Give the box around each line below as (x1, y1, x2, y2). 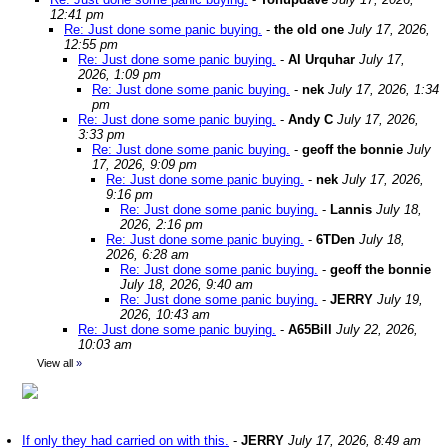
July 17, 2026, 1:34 (328, 82, 439, 97)
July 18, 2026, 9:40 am (120, 277, 253, 292)
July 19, (377, 292, 423, 307)
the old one (274, 22, 344, 37)
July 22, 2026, (336, 322, 418, 337)
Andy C (288, 112, 333, 127)
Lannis (330, 202, 372, 217)
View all (37, 357, 73, 369)
